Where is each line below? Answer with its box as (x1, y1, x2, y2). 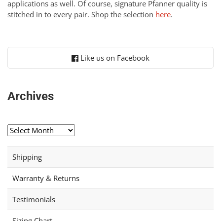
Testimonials (12, 194, 55, 205)
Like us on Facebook (78, 53, 149, 63)
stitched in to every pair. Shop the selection (7, 9, 155, 20)
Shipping (12, 152, 42, 162)
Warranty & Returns (12, 173, 79, 184)
